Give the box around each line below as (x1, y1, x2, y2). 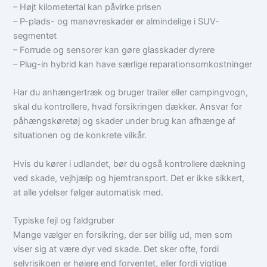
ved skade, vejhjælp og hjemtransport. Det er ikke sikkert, (13, 172, 245, 184)
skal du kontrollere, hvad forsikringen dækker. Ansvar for (13, 101, 243, 113)
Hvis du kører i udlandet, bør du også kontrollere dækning (13, 158, 246, 169)
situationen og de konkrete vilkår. (13, 130, 147, 141)
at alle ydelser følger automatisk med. (13, 187, 164, 198)
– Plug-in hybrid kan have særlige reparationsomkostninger (13, 58, 253, 70)
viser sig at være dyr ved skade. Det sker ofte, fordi (13, 243, 219, 254)
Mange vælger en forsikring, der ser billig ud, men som (13, 229, 233, 240)
